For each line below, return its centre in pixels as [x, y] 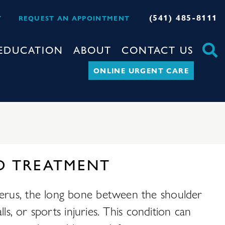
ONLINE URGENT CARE [141, 70]
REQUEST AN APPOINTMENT [74, 18]
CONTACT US [157, 49]
